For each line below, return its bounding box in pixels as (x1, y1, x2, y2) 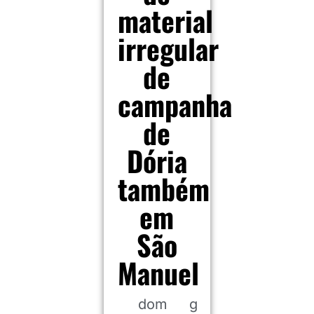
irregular (117, 27, 219, 69)
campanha (117, 83, 232, 125)
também (117, 168, 210, 210)
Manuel (117, 252, 199, 294)
